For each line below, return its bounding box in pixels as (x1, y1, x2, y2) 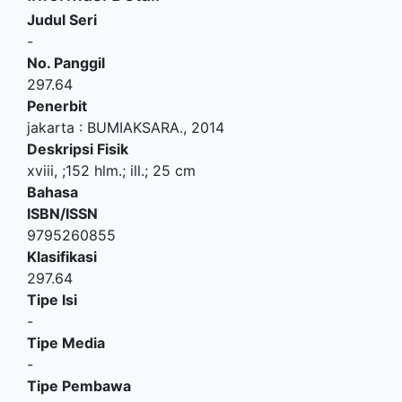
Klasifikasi (27, 247, 97, 266)
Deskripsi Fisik (27, 139, 128, 158)
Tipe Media (27, 333, 105, 352)
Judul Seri (27, 10, 97, 29)
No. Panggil (27, 53, 105, 72)
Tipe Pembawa (27, 376, 131, 395)
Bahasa (27, 182, 78, 201)
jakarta (27, 118, 74, 136)
